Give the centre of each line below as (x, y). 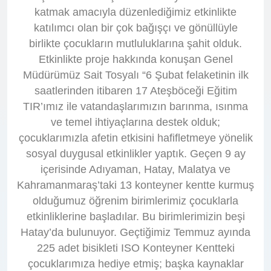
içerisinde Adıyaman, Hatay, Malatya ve (135, 169)
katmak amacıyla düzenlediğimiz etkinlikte (135, 12)
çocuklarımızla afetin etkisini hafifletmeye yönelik (135, 138)
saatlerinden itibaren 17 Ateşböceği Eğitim (135, 90)
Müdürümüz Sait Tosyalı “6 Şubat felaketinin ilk (135, 75)
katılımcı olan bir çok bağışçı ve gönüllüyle (135, 28)
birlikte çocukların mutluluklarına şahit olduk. (135, 43)
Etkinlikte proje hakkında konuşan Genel (135, 59)
